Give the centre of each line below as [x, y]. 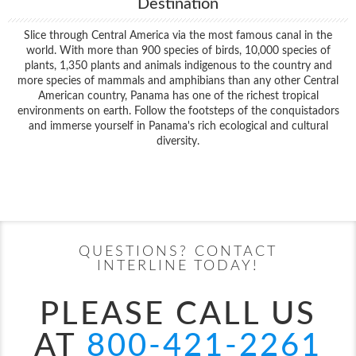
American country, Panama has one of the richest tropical [178, 96]
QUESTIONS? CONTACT [178, 252]
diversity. [178, 141]
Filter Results [178, 170]
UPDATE [328, 221]
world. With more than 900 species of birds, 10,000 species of [178, 51]
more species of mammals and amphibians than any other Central [178, 81]
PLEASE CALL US [178, 315]
